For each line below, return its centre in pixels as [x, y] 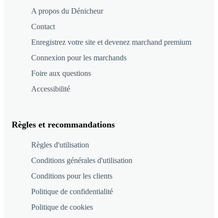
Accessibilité [51, 89]
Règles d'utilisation [60, 145]
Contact [43, 26]
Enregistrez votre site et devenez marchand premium [111, 42]
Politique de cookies [62, 207]
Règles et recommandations [63, 124]
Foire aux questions [61, 73]
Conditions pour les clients [72, 176]
